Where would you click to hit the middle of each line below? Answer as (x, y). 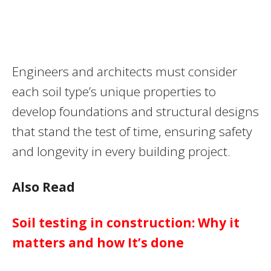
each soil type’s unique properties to (114, 91)
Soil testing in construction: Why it (126, 222)
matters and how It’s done (98, 242)
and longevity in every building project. (121, 151)
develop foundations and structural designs (135, 111)
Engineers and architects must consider (125, 71)
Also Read (44, 187)
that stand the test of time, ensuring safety (132, 131)
